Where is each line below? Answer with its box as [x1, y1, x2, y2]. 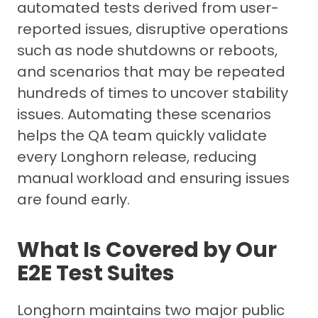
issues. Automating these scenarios [17, 104, 271, 124]
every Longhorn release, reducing [17, 146, 257, 167]
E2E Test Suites [17, 258, 175, 288]
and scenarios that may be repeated [17, 61, 285, 82]
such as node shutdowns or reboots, [17, 40, 278, 60]
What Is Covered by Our [17, 234, 277, 265]
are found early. [17, 189, 130, 209]
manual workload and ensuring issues [17, 168, 290, 188]
